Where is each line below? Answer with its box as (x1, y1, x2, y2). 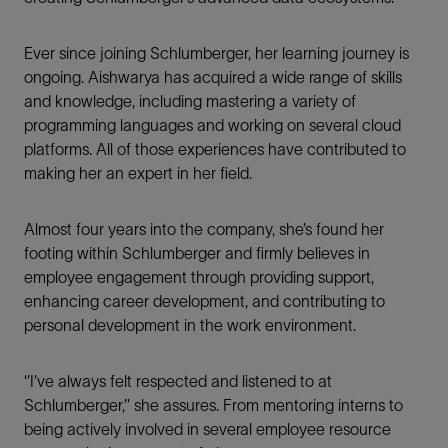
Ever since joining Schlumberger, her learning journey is (24, 43, 409, 62)
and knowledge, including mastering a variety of (24, 91, 356, 110)
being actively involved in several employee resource (24, 419, 391, 438)
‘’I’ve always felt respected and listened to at (24, 371, 332, 390)
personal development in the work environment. (24, 315, 356, 334)
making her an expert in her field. (24, 163, 252, 182)
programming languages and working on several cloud (24, 115, 401, 134)
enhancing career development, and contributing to (24, 291, 385, 310)
